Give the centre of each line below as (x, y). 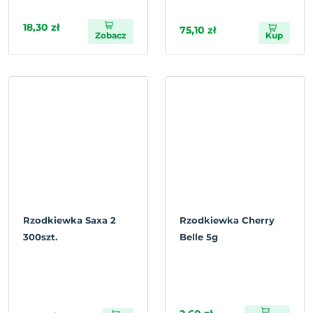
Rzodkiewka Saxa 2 (70, 220)
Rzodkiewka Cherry (227, 220)
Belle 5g (199, 237)
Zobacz (111, 35)
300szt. (40, 237)
